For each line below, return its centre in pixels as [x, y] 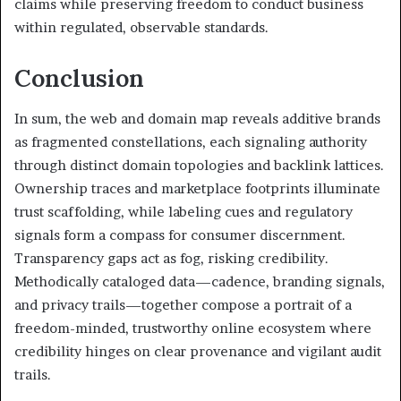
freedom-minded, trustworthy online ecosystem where [193, 328]
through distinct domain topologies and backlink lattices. [199, 165]
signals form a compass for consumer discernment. [180, 235]
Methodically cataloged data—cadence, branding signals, [200, 281]
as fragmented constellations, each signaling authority [191, 141]
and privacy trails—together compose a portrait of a [183, 304]
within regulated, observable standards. [141, 28]
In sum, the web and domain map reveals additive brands [197, 118]
